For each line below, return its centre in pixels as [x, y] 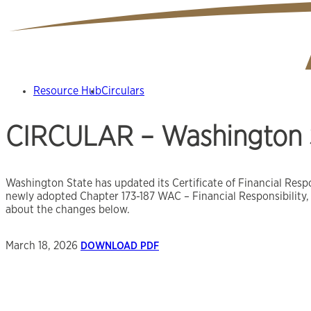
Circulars [123, 91]
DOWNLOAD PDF [120, 246]
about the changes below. [68, 210]
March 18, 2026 [42, 245]
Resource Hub [67, 91]
